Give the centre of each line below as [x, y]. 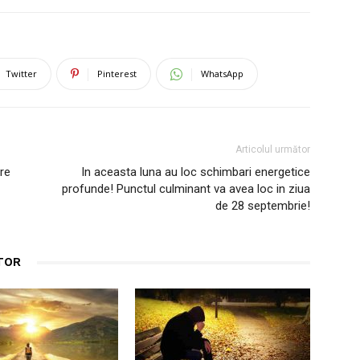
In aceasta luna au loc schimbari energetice [196, 172]
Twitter [21, 74]
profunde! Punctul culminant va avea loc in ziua [186, 189]
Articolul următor [273, 149]
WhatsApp [222, 74]
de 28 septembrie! [263, 206]
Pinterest [117, 74]
